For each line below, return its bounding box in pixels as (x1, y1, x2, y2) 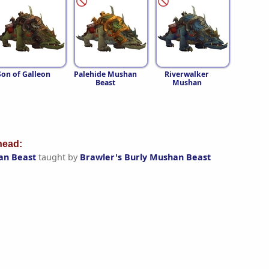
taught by (36, 151, 80, 163)
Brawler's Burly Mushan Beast (80, 151, 211, 163)
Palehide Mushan (73, 68, 137, 79)
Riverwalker (165, 68, 209, 79)
